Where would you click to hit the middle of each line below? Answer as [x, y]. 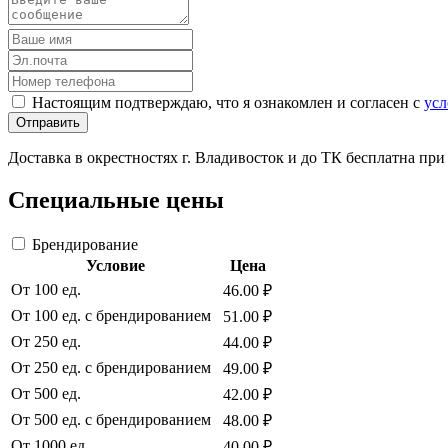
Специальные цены [116, 200]
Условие [115, 266]
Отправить [48, 123]
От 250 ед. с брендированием [111, 368]
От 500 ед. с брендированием [111, 420]
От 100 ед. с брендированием [111, 316]
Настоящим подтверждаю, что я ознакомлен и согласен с [228, 103]
